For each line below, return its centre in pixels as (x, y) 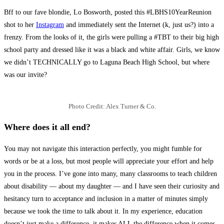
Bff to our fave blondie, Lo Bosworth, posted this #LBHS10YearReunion (108, 12)
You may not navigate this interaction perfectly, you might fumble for (103, 148)
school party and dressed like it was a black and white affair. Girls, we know (112, 49)
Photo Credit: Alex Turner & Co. (112, 106)
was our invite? (25, 74)
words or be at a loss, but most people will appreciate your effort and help (109, 161)
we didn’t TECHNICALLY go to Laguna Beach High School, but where (107, 62)
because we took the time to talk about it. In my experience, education (103, 211)
